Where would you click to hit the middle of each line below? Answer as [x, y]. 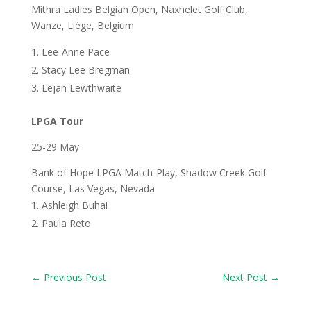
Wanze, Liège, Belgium [82, 25]
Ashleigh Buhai [74, 205]
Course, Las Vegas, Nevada [93, 188]
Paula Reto [66, 223]
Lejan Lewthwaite [81, 88]
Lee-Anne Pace [75, 52]
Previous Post [75, 277]
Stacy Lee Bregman [85, 70]
